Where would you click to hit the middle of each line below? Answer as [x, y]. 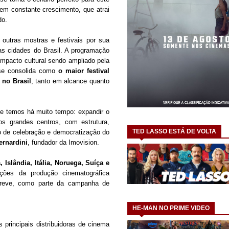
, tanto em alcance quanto [70, 81]
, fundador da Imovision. [63, 143]
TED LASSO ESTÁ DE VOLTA [174, 132]
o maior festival [84, 71]
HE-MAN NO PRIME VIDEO [171, 208]
